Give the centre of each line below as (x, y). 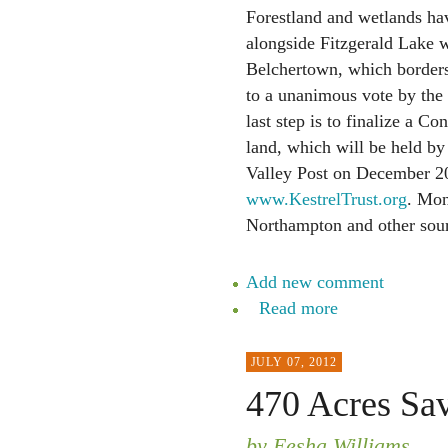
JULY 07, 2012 (293, 362)
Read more (298, 308)
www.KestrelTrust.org (326, 199)
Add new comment (314, 282)
